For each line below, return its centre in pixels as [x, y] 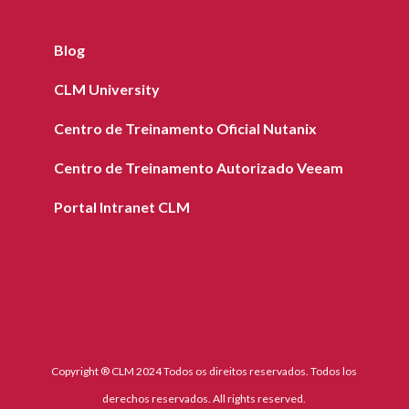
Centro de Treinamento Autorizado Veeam [198, 167]
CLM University [106, 89]
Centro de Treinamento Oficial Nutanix [185, 128]
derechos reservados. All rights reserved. [204, 399]
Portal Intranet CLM [121, 206]
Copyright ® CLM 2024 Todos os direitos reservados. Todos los [204, 372]
